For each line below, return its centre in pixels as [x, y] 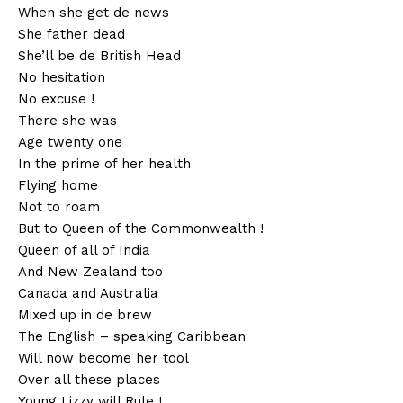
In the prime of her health [104, 164]
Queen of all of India [84, 251]
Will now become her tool [103, 358]
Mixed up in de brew [85, 315]
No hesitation [62, 78]
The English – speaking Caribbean [132, 337]
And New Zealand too [90, 272]
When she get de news [94, 13]
